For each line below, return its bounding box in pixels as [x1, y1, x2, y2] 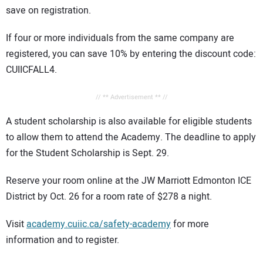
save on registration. [6, 3, 91, 18]
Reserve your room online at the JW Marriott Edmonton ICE [6, 173, 251, 188]
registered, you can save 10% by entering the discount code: [6, 46, 256, 61]
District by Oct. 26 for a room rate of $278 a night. [6, 189, 212, 204]
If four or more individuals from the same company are [6, 31, 234, 45]
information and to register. [6, 232, 119, 247]
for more [171, 217, 209, 231]
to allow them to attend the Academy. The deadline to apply [6, 130, 256, 145]
